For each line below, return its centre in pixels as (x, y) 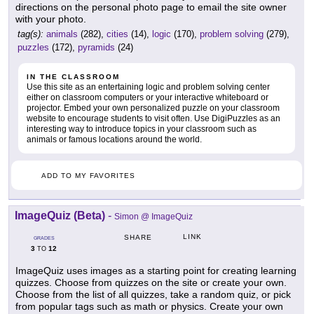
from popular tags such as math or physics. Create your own (149, 307)
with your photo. (51, 19)
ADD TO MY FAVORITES (88, 176)
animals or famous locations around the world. (114, 140)
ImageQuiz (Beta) (60, 216)
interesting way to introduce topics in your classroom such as (142, 129)
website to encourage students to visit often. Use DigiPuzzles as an (153, 119)
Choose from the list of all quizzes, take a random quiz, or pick (153, 295)
